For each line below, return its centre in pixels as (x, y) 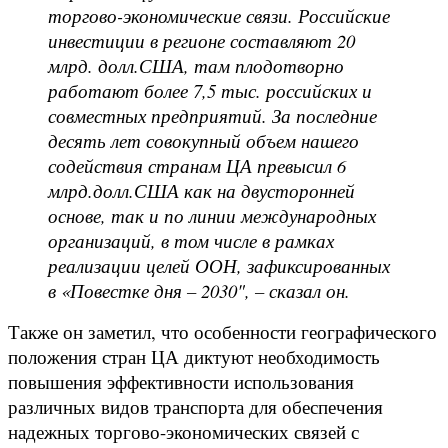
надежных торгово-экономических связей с (183, 431)
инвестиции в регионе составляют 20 (201, 40)
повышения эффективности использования (181, 381)
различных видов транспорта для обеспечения (195, 406)
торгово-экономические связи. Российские (219, 15)
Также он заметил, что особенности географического (222, 331)
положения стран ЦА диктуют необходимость (194, 356)
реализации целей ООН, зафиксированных (219, 265)
